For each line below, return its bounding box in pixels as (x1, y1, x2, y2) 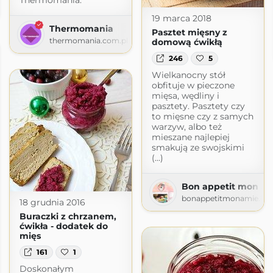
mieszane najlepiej (151, 132, 230, 143)
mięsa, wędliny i (151, 90, 219, 102)
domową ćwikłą (151, 36, 222, 48)
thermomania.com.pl (49, 35, 128, 45)
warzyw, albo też (151, 121, 222, 133)
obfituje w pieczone (151, 80, 235, 91)
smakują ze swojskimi (151, 142, 244, 154)
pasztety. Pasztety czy (151, 101, 245, 112)
